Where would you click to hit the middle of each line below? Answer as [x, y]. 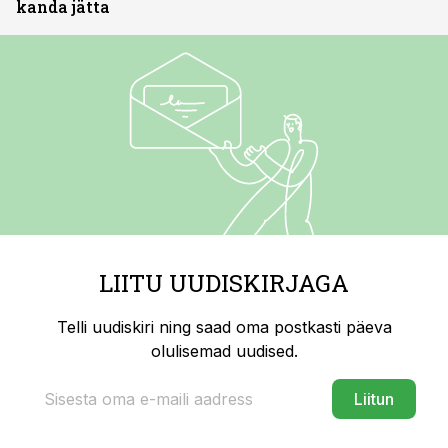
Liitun [374, 399]
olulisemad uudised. [224, 351]
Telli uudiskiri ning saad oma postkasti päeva [224, 327]
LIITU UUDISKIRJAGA [224, 283]
